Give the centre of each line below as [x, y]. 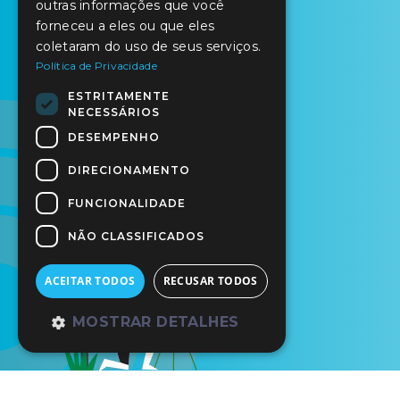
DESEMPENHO [114, 137]
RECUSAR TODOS [210, 281]
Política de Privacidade [96, 66]
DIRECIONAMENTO [129, 170]
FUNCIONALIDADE [127, 203]
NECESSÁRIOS [114, 112]
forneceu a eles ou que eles [125, 26]
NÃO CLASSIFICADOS [136, 236]
